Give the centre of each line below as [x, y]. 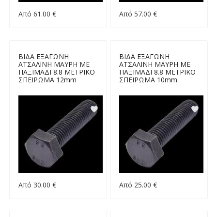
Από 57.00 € [138, 14]
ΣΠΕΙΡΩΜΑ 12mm [47, 79]
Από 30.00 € [37, 185]
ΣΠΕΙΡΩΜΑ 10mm [148, 79]
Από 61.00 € [37, 14]
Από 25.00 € [138, 185]
